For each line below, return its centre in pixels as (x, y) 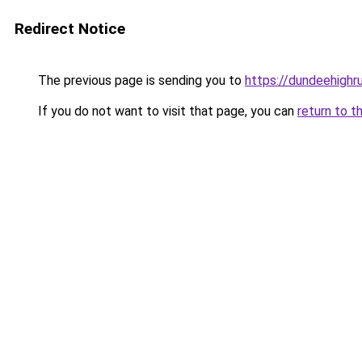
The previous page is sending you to (140, 80)
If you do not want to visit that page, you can (166, 111)
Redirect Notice (70, 29)
